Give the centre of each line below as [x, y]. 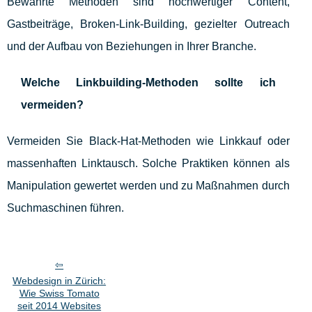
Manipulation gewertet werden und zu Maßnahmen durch [148, 186]
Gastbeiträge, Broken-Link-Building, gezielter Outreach [148, 24]
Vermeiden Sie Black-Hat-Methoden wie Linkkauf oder [148, 141]
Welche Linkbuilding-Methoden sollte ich [148, 83]
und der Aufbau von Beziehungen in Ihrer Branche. [132, 47]
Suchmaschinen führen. [65, 208]
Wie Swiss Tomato [59, 294]
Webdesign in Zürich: [60, 281]
